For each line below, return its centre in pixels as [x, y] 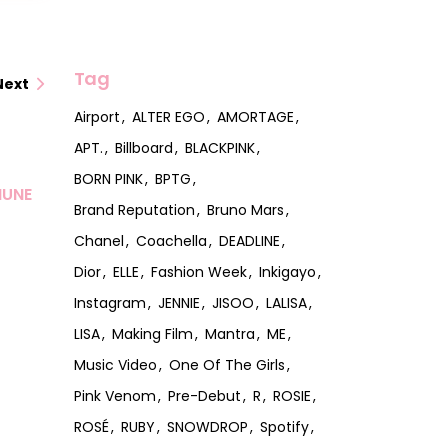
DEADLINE [249, 240]
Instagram [109, 302]
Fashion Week [198, 271]
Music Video [115, 364]
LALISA [286, 302]
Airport [96, 116]
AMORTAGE [255, 116]
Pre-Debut [204, 395]
